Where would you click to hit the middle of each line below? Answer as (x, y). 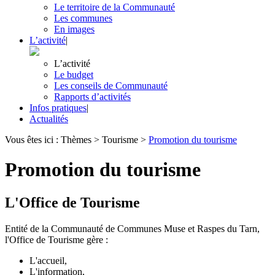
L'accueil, (48, 260)
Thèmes (76, 140)
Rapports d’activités (92, 97)
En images (74, 29)
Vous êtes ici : (33, 140)
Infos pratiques (58, 108)
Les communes (83, 18)
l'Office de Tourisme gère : (56, 239)
